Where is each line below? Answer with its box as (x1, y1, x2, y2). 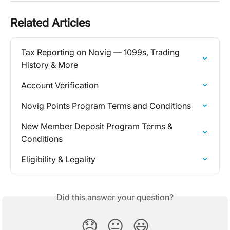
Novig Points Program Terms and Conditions (21, 101, 191, 111)
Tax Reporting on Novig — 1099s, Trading (21, 47, 182, 57)
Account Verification (21, 80, 99, 90)
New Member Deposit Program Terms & (21, 121, 175, 131)
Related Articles (10, 16, 90, 29)
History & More (21, 60, 78, 70)
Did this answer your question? (56, 192, 174, 202)
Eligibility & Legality (21, 154, 95, 164)
